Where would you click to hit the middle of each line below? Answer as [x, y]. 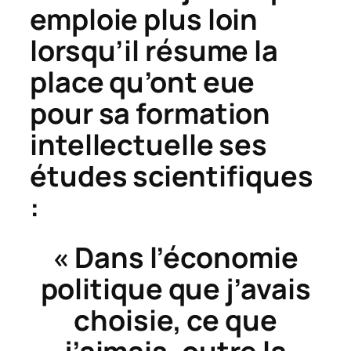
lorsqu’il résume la [154, 51]
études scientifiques [172, 176]
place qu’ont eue [143, 82]
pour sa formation [150, 114]
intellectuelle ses [149, 145]
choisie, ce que [175, 320]
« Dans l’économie [175, 258]
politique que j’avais [175, 289]
